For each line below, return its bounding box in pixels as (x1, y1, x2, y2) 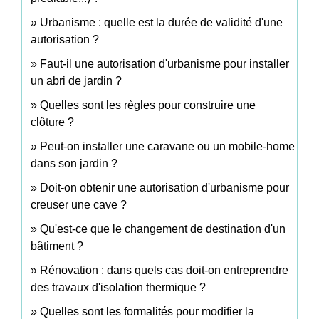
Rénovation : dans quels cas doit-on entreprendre (40, 263, 288, 276)
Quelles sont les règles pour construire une (40, 98, 256, 111)
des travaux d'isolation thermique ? (31, 281, 206, 293)
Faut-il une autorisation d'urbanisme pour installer (40, 57, 289, 70)
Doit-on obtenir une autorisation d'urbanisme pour (40, 181, 289, 194)
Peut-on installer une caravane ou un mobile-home (40, 140, 295, 152)
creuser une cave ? (31, 198, 127, 211)
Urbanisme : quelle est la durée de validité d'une (40, 16, 283, 28)
